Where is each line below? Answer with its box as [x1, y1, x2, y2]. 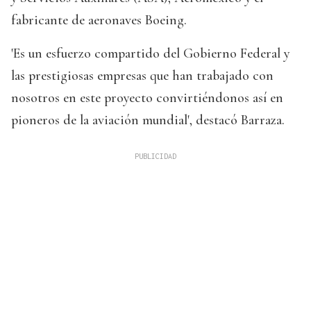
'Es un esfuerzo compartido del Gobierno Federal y [11, 45, 289, 62]
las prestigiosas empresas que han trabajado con [11, 67, 274, 85]
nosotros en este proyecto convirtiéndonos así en [11, 90, 283, 107]
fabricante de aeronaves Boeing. [11, 12, 187, 29]
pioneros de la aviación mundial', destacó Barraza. [11, 112, 285, 129]
